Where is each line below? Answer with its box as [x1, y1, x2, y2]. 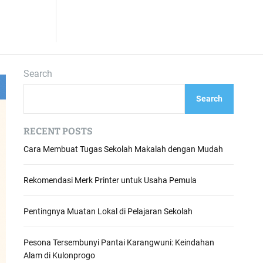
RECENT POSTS [23, 126, 93, 137]
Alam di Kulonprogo [23, 251, 95, 260]
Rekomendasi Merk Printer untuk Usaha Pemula [23, 176, 197, 185]
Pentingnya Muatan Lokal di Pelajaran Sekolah [23, 207, 193, 216]
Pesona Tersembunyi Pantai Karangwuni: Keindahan [23, 238, 214, 247]
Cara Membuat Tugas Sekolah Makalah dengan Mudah [23, 144, 223, 154]
